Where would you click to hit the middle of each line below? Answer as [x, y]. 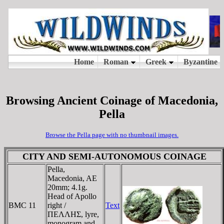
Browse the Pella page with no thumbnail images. [112, 134]
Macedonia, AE [72, 178]
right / [57, 205]
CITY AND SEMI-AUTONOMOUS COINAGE [114, 156]
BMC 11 [22, 205]
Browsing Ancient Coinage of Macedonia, [112, 100]
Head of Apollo [72, 196]
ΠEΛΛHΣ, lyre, [73, 214]
